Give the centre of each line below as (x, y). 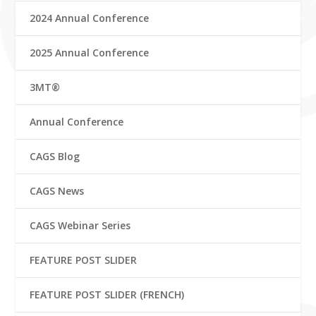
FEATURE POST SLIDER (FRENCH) (107, 294)
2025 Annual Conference (90, 52)
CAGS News (57, 190)
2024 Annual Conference (90, 18)
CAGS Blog (55, 156)
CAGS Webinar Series (80, 225)
